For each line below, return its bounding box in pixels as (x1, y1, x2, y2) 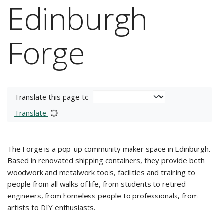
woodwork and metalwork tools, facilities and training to (7, 167, 195, 177)
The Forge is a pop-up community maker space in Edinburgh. (7, 144, 210, 153)
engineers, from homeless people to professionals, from (7, 191, 198, 200)
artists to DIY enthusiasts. (7, 202, 95, 212)
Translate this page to (14, 92, 89, 102)
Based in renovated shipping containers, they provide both (7, 155, 205, 165)
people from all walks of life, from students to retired (7, 179, 186, 189)
